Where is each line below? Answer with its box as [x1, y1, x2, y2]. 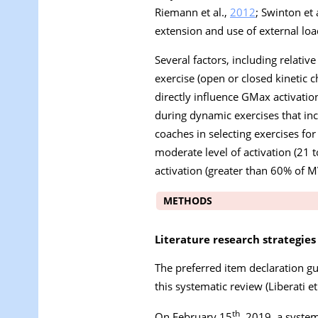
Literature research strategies [155, 231, 316, 246]
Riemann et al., [155, 5, 230, 20]
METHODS [163, 193, 212, 207]
